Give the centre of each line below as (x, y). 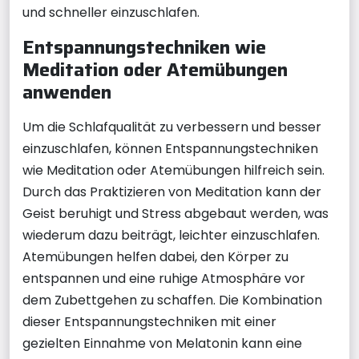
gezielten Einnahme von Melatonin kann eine (162, 343)
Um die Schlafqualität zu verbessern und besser (172, 127)
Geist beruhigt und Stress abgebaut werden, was (175, 214)
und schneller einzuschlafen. (111, 12)
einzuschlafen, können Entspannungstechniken (170, 149)
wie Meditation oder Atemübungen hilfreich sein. (173, 170)
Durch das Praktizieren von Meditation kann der (172, 192)
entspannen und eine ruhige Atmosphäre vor (164, 278)
